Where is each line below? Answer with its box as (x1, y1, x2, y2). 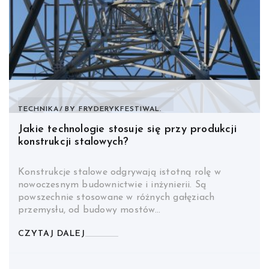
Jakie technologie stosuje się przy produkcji (18, 124, 237, 136)
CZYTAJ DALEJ (18, 229, 85, 239)
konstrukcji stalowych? (18, 136, 129, 148)
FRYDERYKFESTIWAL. (79, 106, 162, 113)
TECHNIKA (18, 106, 59, 113)
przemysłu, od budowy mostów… (18, 205, 161, 216)
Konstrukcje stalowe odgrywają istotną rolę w (18, 168, 221, 178)
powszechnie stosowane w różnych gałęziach (18, 193, 215, 203)
